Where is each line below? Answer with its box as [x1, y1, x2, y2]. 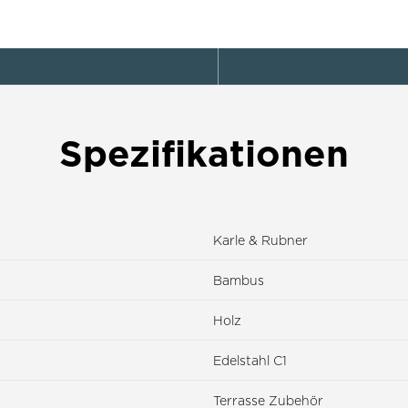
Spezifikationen [59, 132, 349, 173]
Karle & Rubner [213, 232, 308, 247]
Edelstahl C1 [213, 352, 287, 367]
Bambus [213, 272, 264, 287]
